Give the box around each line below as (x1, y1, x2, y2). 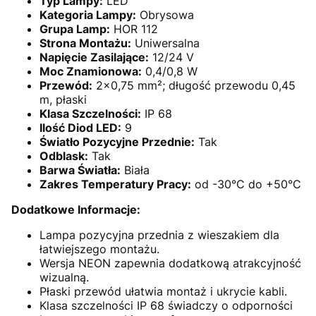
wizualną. (39, 269, 89, 284)
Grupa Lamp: (39, 21, 110, 36)
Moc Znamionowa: (39, 63, 142, 78)
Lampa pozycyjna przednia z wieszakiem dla (39, 227, 279, 242)
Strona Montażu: (39, 35, 131, 50)
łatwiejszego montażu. (39, 241, 159, 256)
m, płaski (39, 92, 87, 107)
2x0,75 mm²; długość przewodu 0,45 (92, 78, 296, 92)
